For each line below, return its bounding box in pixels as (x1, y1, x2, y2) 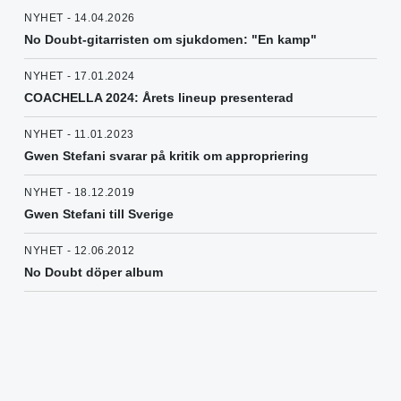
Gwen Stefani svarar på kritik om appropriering (24, 149, 309, 164)
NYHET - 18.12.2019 (24, 186, 135, 200)
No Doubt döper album (24, 265, 163, 280)
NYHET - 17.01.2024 (24, 70, 135, 83)
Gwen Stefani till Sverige (24, 207, 174, 222)
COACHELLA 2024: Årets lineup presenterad (24, 90, 294, 106)
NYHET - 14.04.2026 (24, 12, 135, 25)
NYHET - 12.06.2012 (24, 244, 135, 258)
